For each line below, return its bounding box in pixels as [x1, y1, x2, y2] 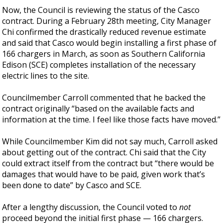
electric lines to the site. [2, 70, 90, 81]
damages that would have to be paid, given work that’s [2, 168, 206, 180]
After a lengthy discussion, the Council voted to [2, 201, 180, 213]
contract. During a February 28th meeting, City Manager [2, 15, 212, 26]
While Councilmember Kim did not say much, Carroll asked [2, 135, 218, 147]
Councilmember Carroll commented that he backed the [2, 92, 206, 103]
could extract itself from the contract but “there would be [2, 157, 215, 169]
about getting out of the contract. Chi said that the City [2, 146, 207, 158]
